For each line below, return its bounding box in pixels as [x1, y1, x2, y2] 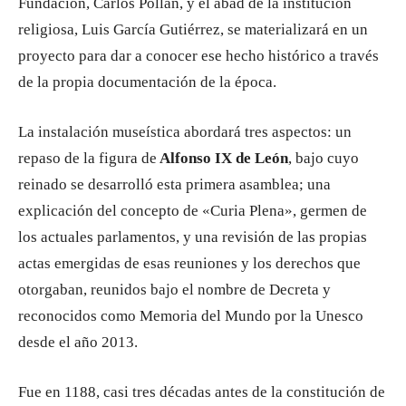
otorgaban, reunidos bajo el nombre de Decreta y [18, 281, 331, 298]
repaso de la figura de [18, 150, 157, 167]
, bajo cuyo [288, 150, 359, 167]
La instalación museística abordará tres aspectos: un [18, 123, 352, 140]
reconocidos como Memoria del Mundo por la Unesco [18, 307, 363, 324]
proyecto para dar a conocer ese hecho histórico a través [18, 47, 379, 64]
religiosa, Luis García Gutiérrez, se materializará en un [18, 21, 368, 38]
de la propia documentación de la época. [18, 73, 276, 91]
